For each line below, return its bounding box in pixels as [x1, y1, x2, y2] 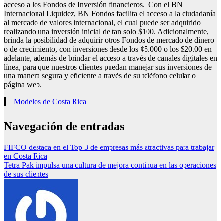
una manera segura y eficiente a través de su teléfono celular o [4, 72, 196, 80]
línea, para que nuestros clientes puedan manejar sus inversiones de [4, 63, 212, 72]
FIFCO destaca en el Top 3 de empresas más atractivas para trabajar [4, 143, 214, 152]
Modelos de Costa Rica [14, 97, 86, 106]
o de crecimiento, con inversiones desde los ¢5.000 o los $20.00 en [4, 45, 212, 54]
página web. [4, 80, 42, 89]
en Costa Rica [4, 152, 47, 161]
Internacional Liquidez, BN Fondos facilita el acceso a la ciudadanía [4, 9, 216, 18]
